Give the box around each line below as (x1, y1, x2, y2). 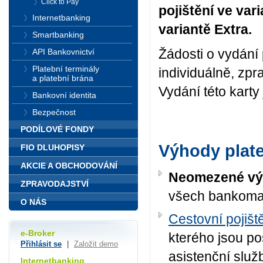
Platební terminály (32, 64, 99, 73)
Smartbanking (32, 30, 84, 39)
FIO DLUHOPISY (21, 143, 85, 152)
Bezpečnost (32, 107, 76, 117)
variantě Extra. (159, 22, 252, 38)
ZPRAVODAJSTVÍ (21, 179, 89, 188)
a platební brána (32, 73, 93, 83)
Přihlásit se (21, 240, 62, 249)
